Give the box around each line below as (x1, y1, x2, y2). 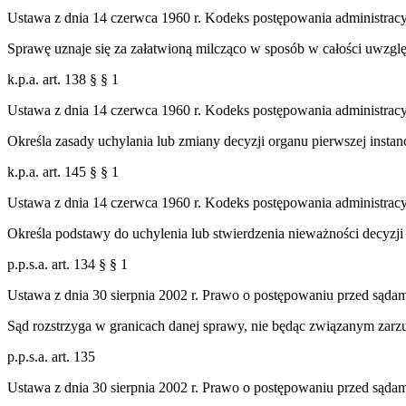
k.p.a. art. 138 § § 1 (7, 71, 119, 87)
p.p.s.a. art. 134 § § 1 (7, 256, 128, 272)
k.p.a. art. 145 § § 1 (7, 163, 119, 179)
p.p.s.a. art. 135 (7, 348, 95, 364)
